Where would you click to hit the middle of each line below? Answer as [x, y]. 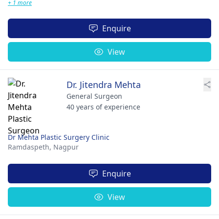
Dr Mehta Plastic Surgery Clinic [59, 137]
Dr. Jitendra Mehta [104, 85]
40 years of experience [103, 107]
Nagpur [66, 147]
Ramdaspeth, [31, 147]
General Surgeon [94, 96]
